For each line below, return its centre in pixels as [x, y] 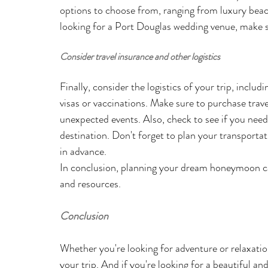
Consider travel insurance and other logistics [140, 56]
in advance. [83, 151]
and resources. [92, 183]
